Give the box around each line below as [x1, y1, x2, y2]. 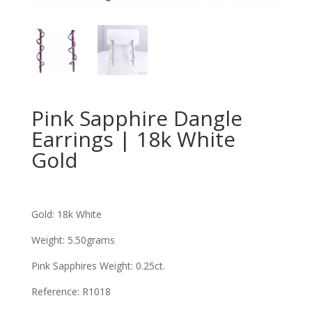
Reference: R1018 [31, 284, 111, 298]
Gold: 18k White [31, 207, 102, 221]
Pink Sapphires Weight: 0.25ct [31, 258, 163, 272]
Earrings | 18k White [31, 124, 235, 153]
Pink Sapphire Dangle [31, 103, 242, 132]
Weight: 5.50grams [31, 233, 115, 247]
